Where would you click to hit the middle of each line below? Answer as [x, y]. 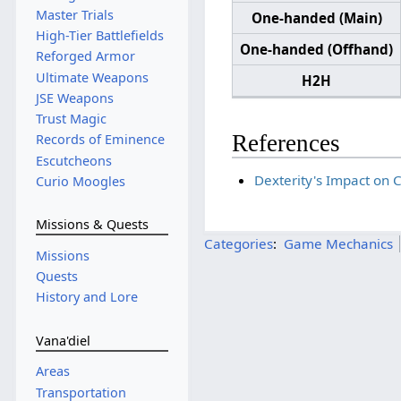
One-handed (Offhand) [317, 50]
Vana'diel [63, 340]
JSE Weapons [74, 98]
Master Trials [74, 15]
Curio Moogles [80, 181]
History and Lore [86, 297]
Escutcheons [73, 160]
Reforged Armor [85, 56]
